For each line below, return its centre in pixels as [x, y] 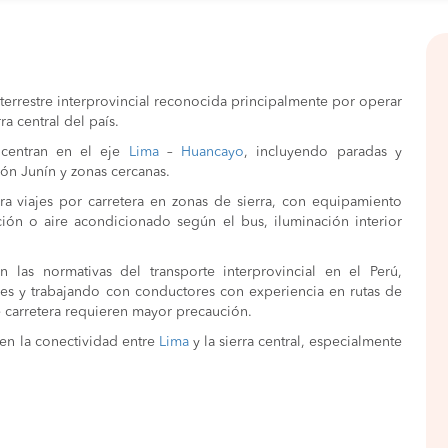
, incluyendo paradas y [323, 152]
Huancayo [213, 152]
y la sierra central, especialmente [295, 342]
